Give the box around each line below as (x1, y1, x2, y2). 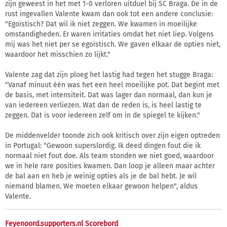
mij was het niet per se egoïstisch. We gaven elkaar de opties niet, (5, 40, 220, 49)
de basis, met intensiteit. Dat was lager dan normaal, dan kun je (5, 90, 212, 99)
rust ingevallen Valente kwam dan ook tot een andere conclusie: (5, 9, 213, 18)
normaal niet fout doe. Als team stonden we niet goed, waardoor (5, 151, 214, 160)
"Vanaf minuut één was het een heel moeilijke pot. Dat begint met (5, 80, 219, 89)
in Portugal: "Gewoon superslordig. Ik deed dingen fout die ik (5, 141, 201, 150)
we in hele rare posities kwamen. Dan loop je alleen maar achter (5, 161, 215, 170)
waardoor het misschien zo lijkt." (5, 50, 110, 59)
